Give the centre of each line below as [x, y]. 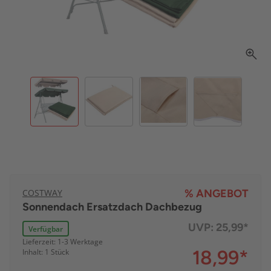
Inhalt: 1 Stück [46, 252]
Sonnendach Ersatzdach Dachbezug [112, 207]
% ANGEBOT [217, 194]
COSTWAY [42, 193]
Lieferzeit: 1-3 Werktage [63, 242]
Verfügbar [46, 229]
